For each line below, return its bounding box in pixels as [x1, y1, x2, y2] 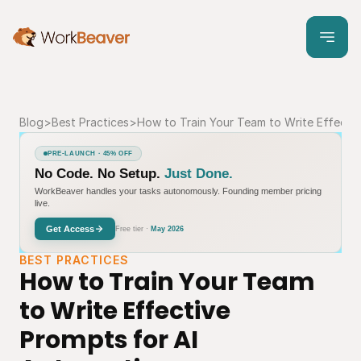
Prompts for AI [19, 323, 198, 357]
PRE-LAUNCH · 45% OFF [48, 149, 133, 157]
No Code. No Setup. [35, 165, 160, 181]
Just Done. [164, 165, 233, 181]
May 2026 [151, 224, 184, 233]
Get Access [46, 223, 94, 234]
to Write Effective [19, 294, 230, 328]
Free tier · [115, 224, 151, 233]
